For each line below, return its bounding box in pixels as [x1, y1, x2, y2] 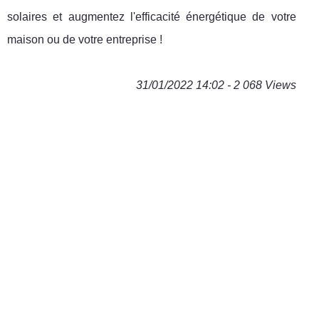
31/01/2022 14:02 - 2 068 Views [135, 78, 296, 91]
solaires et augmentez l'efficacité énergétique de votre [7, 10, 296, 23]
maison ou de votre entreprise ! [7, 33, 162, 46]
